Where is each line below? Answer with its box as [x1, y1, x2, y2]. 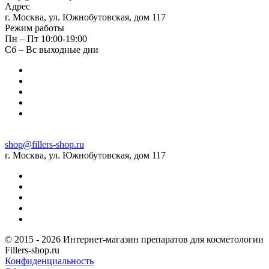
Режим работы [5, 22, 64, 33]
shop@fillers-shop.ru [5, 139, 84, 150]
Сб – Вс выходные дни [5, 44, 98, 55]
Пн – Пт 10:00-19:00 [5, 33, 87, 44]
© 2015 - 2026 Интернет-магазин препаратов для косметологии [5, 234, 264, 244]
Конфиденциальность [5, 255, 94, 266]
